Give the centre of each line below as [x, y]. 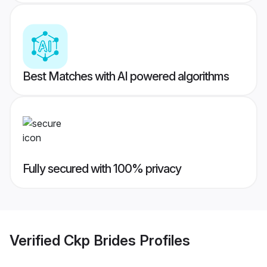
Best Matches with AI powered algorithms [126, 77]
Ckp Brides [100, 240]
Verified [37, 240]
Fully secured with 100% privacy [102, 169]
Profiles [163, 240]
